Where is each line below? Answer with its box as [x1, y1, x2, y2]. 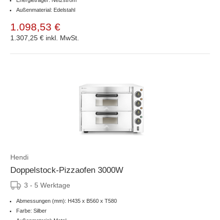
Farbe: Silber [16, 207, 47, 214]
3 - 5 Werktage [24, 181, 70, 189]
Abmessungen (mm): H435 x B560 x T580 [16, 197, 117, 204]
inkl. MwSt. [46, 33, 79, 42]
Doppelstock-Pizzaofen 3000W [10, 165, 123, 175]
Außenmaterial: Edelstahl [16, 6, 75, 13]
